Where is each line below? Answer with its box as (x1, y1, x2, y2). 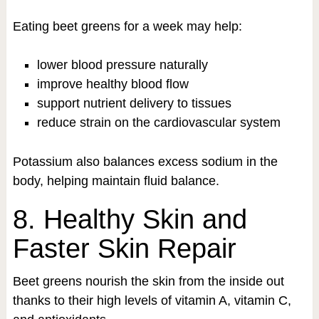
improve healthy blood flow (36, 76, 189, 91)
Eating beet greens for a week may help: (12, 19, 242, 33)
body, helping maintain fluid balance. (12, 173, 219, 188)
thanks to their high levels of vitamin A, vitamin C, (12, 293, 291, 308)
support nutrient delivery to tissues (36, 95, 231, 110)
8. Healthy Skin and (12, 204, 247, 234)
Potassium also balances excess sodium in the (12, 154, 278, 169)
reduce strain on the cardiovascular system (36, 115, 281, 130)
